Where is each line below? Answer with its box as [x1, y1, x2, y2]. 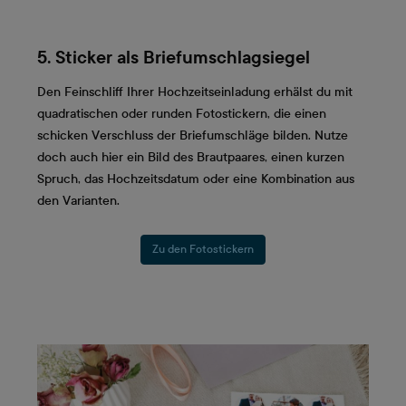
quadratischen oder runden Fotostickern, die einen [37, 105, 326, 121]
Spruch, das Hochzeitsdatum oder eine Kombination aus [37, 170, 354, 187]
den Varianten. [37, 192, 120, 208]
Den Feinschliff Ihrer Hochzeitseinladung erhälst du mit [37, 83, 353, 100]
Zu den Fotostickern [152, 243, 254, 256]
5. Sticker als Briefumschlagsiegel [37, 47, 310, 68]
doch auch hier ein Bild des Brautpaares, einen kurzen [37, 149, 344, 165]
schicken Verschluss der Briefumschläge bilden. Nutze [37, 127, 348, 143]
